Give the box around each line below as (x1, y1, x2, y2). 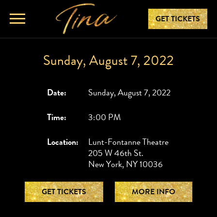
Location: (46, 136, 78, 149)
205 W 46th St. (88, 147, 143, 160)
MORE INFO (132, 186, 175, 198)
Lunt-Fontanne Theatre (88, 136, 169, 149)
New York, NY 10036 (88, 158, 163, 171)
